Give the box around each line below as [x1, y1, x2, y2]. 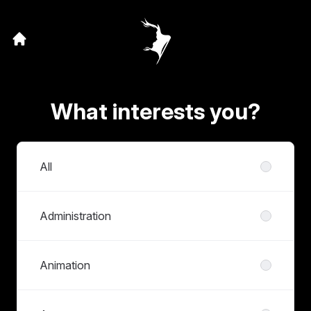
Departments [17, 143, 81, 157]
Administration [40, 209, 111, 223]
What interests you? [51, 98, 260, 125]
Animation [40, 258, 90, 272]
